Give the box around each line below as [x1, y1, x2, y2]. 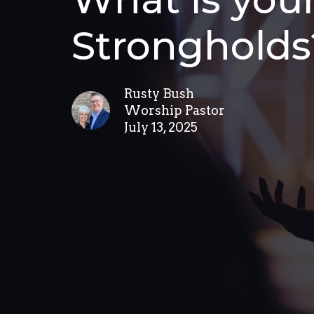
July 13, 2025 [124, 120, 198, 135]
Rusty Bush [124, 86, 194, 102]
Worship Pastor [124, 103, 225, 118]
